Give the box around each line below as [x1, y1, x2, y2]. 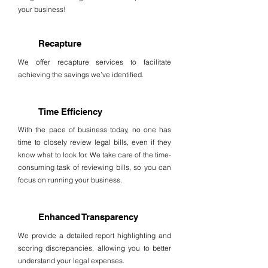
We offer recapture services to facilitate [18, 57, 171, 66]
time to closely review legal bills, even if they [18, 138, 171, 147]
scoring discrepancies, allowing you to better [18, 243, 171, 252]
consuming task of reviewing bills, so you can [18, 163, 171, 172]
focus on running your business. [18, 175, 122, 184]
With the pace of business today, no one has [18, 125, 171, 134]
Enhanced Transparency [38, 212, 138, 222]
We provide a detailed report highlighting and [18, 231, 171, 240]
